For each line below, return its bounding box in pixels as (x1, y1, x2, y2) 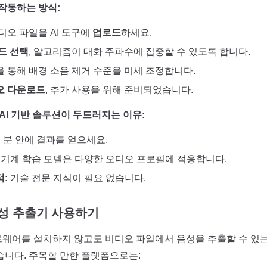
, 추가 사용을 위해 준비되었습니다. (45, 85, 193, 95)
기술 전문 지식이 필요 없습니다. (8, 173, 146, 183)
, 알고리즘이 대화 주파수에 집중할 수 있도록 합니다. (29, 46, 250, 57)
